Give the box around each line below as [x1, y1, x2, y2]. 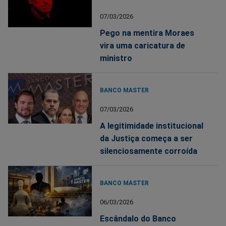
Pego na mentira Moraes [100, 28, 195, 38]
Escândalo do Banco [100, 213, 177, 223]
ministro [100, 53, 133, 63]
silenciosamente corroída [100, 146, 198, 156]
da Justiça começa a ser [100, 133, 193, 143]
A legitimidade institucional [100, 121, 204, 131]
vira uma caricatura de [100, 40, 186, 50]
